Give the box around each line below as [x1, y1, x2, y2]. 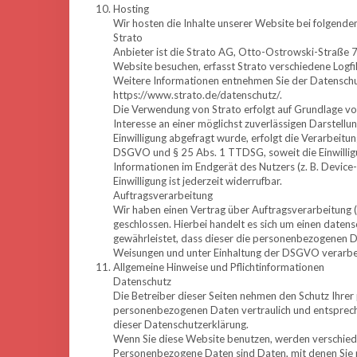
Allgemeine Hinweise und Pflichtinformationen [113, 261, 324, 273]
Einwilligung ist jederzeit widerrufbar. [113, 175, 282, 187]
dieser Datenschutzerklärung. [113, 318, 249, 331]
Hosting [113, 2, 149, 15]
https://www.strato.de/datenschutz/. [113, 88, 282, 101]
